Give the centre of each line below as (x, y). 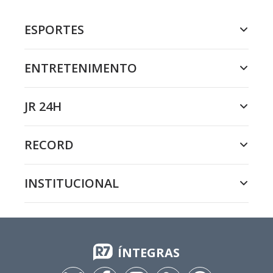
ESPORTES (54, 30)
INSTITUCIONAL (72, 183)
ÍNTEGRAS (149, 253)
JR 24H (43, 106)
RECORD (49, 145)
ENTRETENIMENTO (81, 68)
